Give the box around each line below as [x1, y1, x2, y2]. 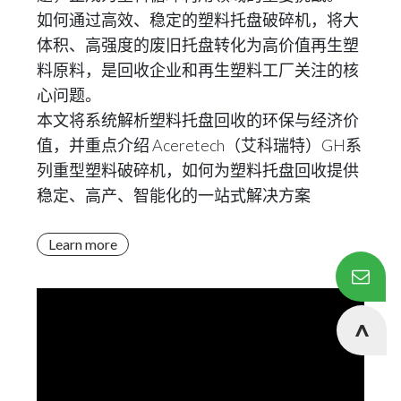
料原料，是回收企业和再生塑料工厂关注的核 [37, 60, 359, 80]
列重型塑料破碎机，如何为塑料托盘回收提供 [37, 160, 359, 180]
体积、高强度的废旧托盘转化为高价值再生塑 [37, 35, 359, 55]
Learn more [48, 235, 117, 252]
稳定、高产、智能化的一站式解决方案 [37, 185, 311, 205]
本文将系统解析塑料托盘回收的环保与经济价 [37, 110, 359, 130]
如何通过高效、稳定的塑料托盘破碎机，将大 [37, 10, 359, 30]
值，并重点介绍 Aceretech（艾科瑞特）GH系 [37, 135, 362, 155]
